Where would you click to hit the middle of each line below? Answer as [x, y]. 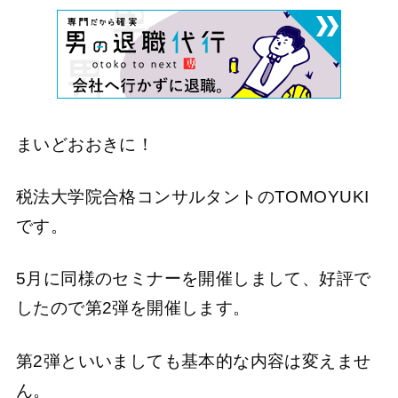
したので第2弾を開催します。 [133, 308]
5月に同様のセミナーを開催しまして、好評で [193, 279]
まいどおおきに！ [85, 144]
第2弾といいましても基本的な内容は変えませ [193, 361]
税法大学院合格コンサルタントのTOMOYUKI [192, 197]
